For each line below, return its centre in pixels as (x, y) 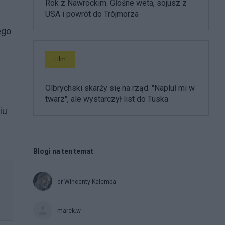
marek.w (69, 211)
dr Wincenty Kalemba (87, 182)
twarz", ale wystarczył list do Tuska (107, 99)
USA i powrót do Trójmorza (92, 14)
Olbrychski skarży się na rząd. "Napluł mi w (120, 88)
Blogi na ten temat (63, 151)
